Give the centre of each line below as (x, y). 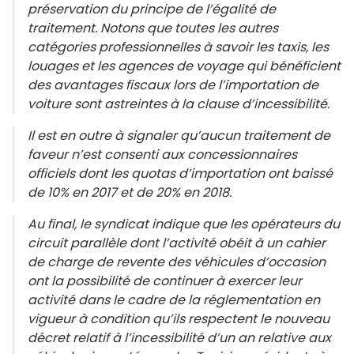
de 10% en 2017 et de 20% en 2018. (130, 192)
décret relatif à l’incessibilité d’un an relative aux (179, 337)
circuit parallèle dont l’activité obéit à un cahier (177, 243)
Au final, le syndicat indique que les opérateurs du (184, 224)
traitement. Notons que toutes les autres (153, 28)
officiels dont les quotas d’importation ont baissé (180, 173)
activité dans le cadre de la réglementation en (174, 299)
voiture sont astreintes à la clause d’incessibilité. (179, 104)
